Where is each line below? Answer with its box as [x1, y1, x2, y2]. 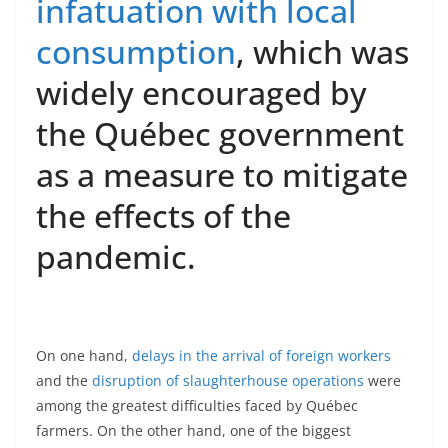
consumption [36, 30, 236, 74]
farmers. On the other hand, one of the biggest [36, 421, 351, 441]
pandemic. [36, 235, 196, 279]
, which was [236, 30, 409, 74]
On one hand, [36, 346, 132, 366]
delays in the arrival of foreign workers [132, 346, 391, 366]
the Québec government [36, 112, 404, 156]
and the [36, 371, 92, 391]
